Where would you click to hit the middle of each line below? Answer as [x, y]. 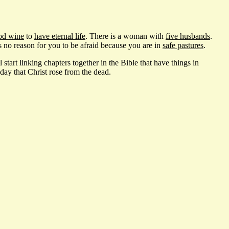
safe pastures [183, 45]
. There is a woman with [125, 36]
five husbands [188, 36]
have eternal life [60, 36]
